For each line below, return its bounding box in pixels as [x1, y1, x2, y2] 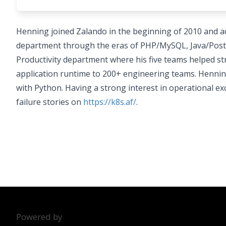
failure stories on [16, 96, 83, 107]
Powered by [16, 211, 62, 222]
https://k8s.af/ [83, 96, 136, 107]
